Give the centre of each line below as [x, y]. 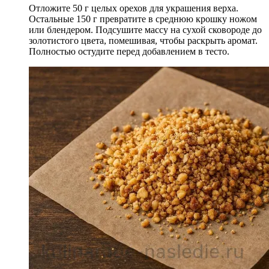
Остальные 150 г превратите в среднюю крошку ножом [143, 19]
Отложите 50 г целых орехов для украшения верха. [134, 8]
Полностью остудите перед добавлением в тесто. [129, 51]
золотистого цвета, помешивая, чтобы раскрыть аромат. [143, 40]
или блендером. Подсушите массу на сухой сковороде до [145, 29]
